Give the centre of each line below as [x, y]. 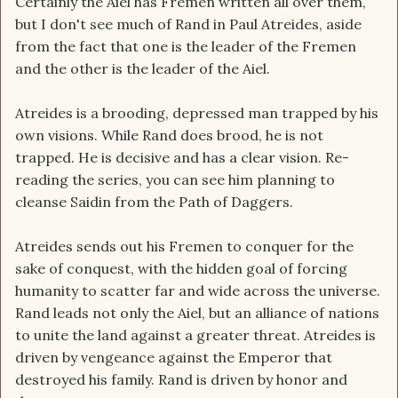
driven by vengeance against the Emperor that [174, 358]
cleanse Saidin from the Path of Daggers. [154, 202]
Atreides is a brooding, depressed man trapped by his [197, 113]
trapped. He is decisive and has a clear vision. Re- [182, 158]
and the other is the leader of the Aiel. [143, 69]
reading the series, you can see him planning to [175, 180]
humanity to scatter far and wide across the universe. [198, 291]
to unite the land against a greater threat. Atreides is [195, 335]
